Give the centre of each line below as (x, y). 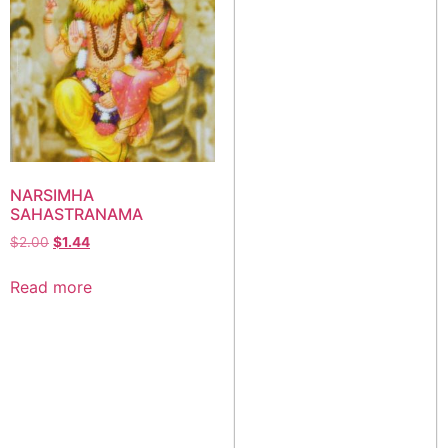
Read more (51, 287)
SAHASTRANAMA (76, 214)
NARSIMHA (52, 195)
